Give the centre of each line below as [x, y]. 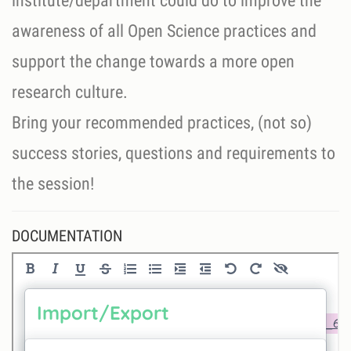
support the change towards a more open [153, 61]
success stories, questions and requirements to [174, 153]
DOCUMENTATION [67, 235]
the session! [53, 183]
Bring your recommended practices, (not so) [162, 122]
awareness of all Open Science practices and [164, 31]
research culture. [70, 92]
